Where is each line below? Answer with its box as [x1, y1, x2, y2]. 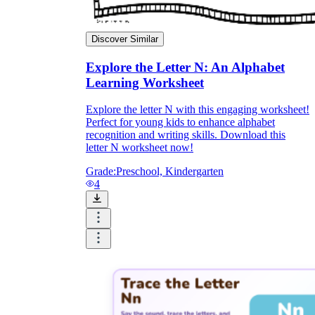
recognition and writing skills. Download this [86, 129, 285, 141]
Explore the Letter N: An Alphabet [86, 59, 285, 75]
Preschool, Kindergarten [116, 165, 224, 178]
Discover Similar [91, 34, 158, 44]
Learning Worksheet [86, 75, 204, 90]
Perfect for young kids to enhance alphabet [86, 116, 275, 129]
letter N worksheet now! [86, 141, 193, 154]
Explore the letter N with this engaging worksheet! [86, 103, 309, 116]
